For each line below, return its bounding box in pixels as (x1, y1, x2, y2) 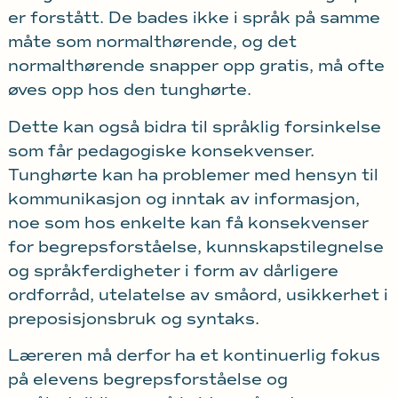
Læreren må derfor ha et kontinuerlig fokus (7, 345, 380, 365)
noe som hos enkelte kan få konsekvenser (7, 212, 369, 233)
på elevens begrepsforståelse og (7, 369, 288, 389)
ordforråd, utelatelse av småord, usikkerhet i (7, 284, 388, 305)
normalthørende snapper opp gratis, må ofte (7, 56, 385, 76)
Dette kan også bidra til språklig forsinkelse (7, 116, 381, 137)
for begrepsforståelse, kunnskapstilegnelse (7, 236, 384, 257)
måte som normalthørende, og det (7, 32, 297, 52)
